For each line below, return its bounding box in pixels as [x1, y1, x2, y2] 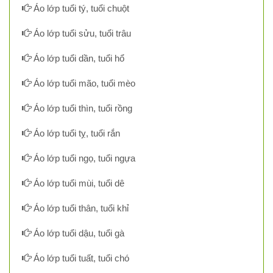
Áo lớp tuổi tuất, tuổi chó [31, 253, 129, 264]
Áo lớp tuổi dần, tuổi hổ [31, 53, 124, 64]
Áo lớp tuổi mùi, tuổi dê [31, 178, 124, 189]
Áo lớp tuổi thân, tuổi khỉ [31, 203, 129, 214]
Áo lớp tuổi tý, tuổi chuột [31, 3, 129, 14]
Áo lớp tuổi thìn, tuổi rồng [31, 103, 132, 114]
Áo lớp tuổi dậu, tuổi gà [31, 228, 124, 239]
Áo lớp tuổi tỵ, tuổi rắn [31, 128, 120, 139]
